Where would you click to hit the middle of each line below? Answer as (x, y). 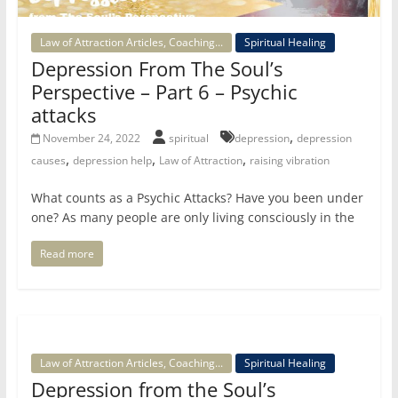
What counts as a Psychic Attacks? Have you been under (197, 198)
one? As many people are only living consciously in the (192, 218)
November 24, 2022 (92, 139)
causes (48, 161)
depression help (112, 161)
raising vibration (289, 161)
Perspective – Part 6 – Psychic (164, 92)
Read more (67, 254)
